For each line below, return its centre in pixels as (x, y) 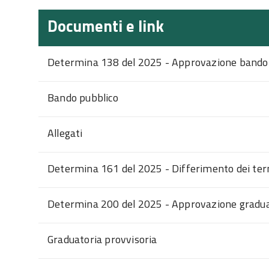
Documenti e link (106, 26)
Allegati (65, 133)
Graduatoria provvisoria (102, 239)
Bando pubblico (83, 98)
